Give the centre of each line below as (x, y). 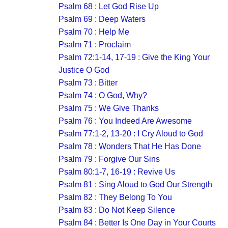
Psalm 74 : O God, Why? (103, 95)
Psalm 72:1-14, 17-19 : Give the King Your (134, 57)
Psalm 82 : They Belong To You (115, 197)
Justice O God (84, 70)
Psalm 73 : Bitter (88, 83)
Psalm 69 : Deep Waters (102, 19)
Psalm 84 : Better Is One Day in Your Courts (137, 223)
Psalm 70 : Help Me (94, 32)
